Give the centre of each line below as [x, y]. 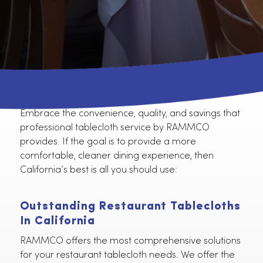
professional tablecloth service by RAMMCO [127, 171]
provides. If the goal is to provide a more [120, 187]
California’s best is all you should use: [109, 218]
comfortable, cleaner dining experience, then [129, 203]
